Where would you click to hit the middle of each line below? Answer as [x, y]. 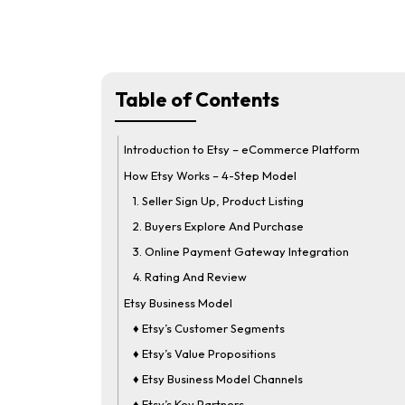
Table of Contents [197, 99]
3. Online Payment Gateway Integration [241, 251]
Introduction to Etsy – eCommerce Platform [242, 149]
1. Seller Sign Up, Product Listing [218, 201]
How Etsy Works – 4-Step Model [210, 175]
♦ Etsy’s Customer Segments [209, 328]
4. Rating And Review [190, 277]
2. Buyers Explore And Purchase [218, 226]
